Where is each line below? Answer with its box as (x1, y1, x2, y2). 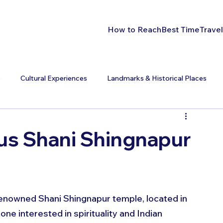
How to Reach (108, 24, 162, 34)
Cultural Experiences (20, 74, 87, 83)
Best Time (161, 24, 200, 34)
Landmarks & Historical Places (107, 74, 207, 83)
